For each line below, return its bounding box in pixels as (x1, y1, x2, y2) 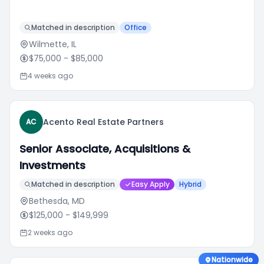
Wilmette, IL (29, 38, 77, 50)
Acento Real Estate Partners (43, 116, 164, 128)
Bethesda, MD (29, 195, 85, 207)
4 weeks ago (28, 71, 73, 81)
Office (124, 22, 147, 32)
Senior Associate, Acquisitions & (19, 141, 190, 156)
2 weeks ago (28, 227, 72, 237)
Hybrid (179, 179, 202, 189)
